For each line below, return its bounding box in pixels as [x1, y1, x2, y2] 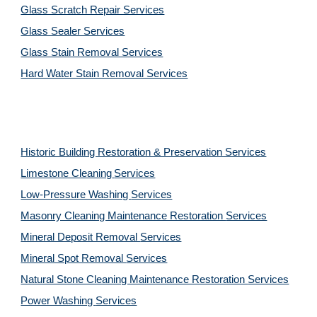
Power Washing [21, 295, 96, 306]
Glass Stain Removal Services [21, 47, 163, 58]
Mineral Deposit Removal [21, 231, 141, 243]
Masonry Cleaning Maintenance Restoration [21, 210, 226, 221]
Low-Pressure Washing [21, 189, 132, 200]
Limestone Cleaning [21, 168, 113, 179]
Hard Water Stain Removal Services [21, 68, 188, 79]
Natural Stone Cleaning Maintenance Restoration [21, 274, 248, 285]
